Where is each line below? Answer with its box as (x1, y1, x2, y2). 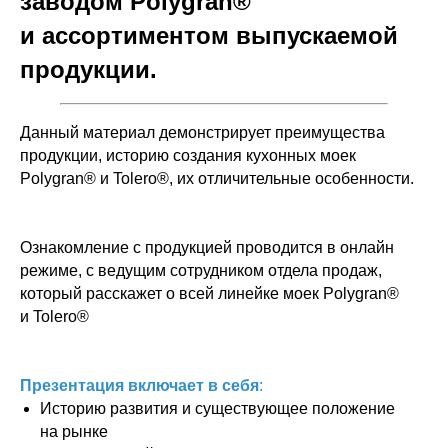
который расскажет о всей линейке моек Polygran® (20, 285, 399, 302)
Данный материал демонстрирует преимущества (20, 124, 385, 141)
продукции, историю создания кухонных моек (20, 147, 356, 164)
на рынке (40, 423, 108, 440)
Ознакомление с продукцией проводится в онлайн (20, 239, 394, 256)
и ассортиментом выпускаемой (20, 22, 398, 49)
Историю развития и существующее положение (40, 400, 395, 417)
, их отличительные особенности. (169, 170, 414, 187)
